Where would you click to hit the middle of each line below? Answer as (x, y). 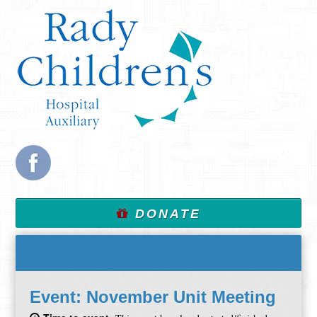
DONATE (165, 214)
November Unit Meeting (181, 297)
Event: (58, 297)
